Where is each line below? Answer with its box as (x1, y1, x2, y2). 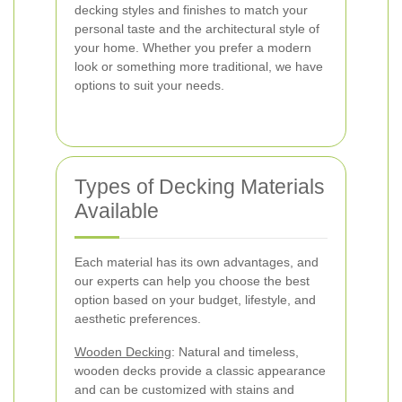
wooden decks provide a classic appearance (74, 363, 326, 378)
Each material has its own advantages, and (74, 255, 319, 269)
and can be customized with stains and (74, 382, 294, 397)
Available (74, 199, 159, 223)
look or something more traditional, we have (74, 59, 323, 74)
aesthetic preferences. (74, 311, 201, 326)
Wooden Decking (74, 345, 171, 359)
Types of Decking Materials (74, 175, 325, 198)
